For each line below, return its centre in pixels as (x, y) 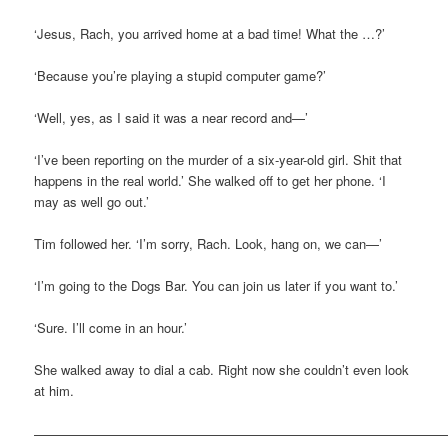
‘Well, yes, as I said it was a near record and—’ (171, 117)
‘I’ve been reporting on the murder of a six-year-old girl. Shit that (218, 159)
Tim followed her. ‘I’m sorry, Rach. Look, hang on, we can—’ (208, 244)
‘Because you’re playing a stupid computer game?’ (180, 75)
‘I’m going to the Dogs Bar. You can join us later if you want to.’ (216, 286)
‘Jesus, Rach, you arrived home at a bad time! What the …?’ (210, 33)
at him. (54, 391)
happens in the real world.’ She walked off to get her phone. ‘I (210, 180)
